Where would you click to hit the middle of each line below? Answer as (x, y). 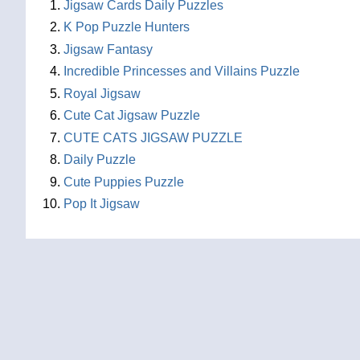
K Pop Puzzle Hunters (127, 27)
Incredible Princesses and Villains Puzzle (182, 71)
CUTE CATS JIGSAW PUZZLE (153, 137)
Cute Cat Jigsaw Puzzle (132, 115)
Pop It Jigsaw (102, 204)
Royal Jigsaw (102, 93)
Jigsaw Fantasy (108, 49)
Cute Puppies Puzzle (124, 182)
